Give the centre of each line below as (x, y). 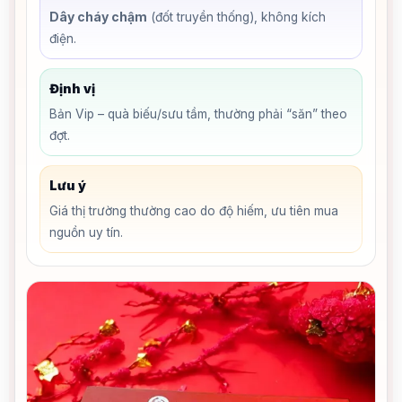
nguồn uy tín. (86, 232)
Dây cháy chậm (98, 17)
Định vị (72, 88)
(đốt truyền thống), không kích (236, 17)
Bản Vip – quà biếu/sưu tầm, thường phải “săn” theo (198, 114)
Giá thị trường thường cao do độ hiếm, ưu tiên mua (194, 211)
